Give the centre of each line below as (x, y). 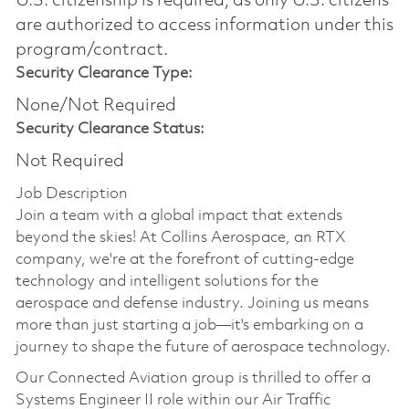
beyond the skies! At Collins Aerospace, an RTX (180, 237)
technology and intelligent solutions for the (167, 281)
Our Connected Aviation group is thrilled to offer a (193, 378)
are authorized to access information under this (204, 25)
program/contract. (91, 50)
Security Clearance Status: (110, 129)
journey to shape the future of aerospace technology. (203, 347)
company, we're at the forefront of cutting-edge (184, 259)
